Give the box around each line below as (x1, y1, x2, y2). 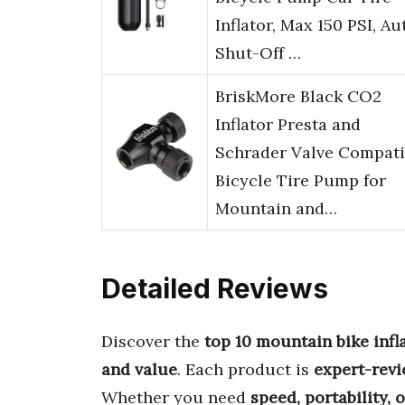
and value (101, 358, 177, 380)
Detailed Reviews (101, 272, 328, 306)
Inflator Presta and (215, 114, 361, 136)
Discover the (101, 330, 204, 352)
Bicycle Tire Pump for (215, 170, 386, 192)
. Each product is (177, 358, 314, 380)
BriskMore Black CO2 (215, 86, 381, 108)
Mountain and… (215, 198, 337, 220)
